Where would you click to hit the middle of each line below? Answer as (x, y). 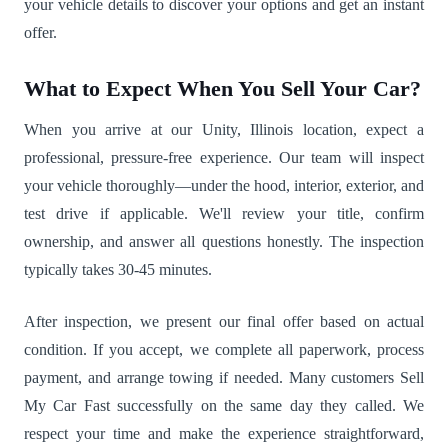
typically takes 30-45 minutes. (118, 270)
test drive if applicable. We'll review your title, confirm (224, 214)
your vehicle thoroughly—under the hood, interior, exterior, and (224, 186)
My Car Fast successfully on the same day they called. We (224, 406)
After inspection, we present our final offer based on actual (224, 322)
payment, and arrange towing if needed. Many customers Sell (224, 378)
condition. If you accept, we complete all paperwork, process (224, 350)
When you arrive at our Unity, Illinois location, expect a (224, 130)
